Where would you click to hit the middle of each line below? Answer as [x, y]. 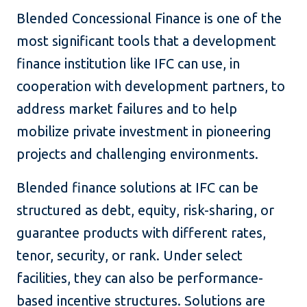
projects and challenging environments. [137, 154]
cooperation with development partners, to [151, 86]
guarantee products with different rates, [141, 233]
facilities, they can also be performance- [140, 278]
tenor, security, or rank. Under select [130, 256]
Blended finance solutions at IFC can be [137, 188]
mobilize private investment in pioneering [144, 132]
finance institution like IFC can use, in [128, 64]
